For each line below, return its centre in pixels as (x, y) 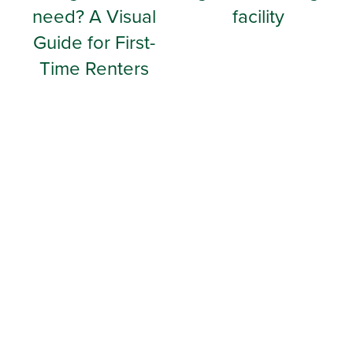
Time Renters (95, 67)
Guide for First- (95, 41)
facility (259, 15)
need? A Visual (95, 15)
